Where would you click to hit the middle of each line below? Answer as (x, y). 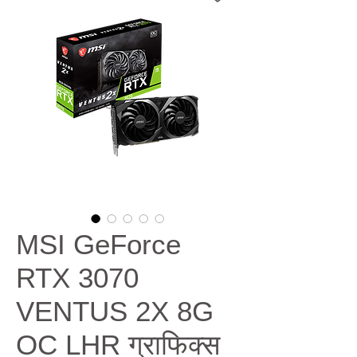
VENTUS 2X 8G (115, 311)
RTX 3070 (77, 278)
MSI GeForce (98, 244)
